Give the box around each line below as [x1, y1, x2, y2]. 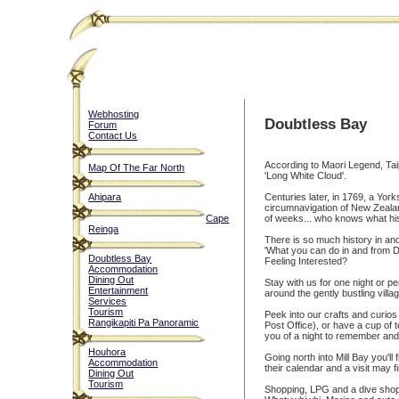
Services [88, 296, 127, 306]
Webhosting [88, 109, 140, 119]
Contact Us [88, 130, 138, 141]
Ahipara [88, 191, 122, 202]
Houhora [88, 346, 126, 357]
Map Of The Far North [88, 162, 185, 173]
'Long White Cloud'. [265, 170, 347, 181]
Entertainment [88, 285, 149, 296]
